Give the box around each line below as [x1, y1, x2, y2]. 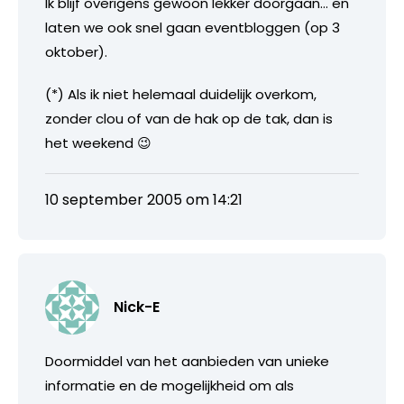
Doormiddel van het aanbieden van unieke [45, 351, 329, 371]
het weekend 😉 [45, 133, 151, 152]
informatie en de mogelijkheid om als [45, 375, 294, 395]
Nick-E [114, 296, 160, 317]
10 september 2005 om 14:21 [45, 188, 243, 210]
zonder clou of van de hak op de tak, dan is [45, 108, 333, 128]
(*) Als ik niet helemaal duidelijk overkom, [45, 84, 317, 104]
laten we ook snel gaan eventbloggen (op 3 [45, 17, 340, 37]
